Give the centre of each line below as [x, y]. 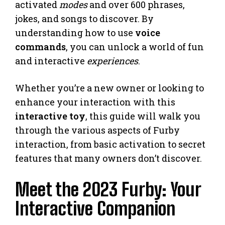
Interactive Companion [95, 208]
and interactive [51, 61]
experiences [113, 61]
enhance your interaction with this [95, 102]
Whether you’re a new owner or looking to [109, 88]
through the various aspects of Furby [97, 130]
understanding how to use [75, 32]
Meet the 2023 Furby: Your [108, 189]
